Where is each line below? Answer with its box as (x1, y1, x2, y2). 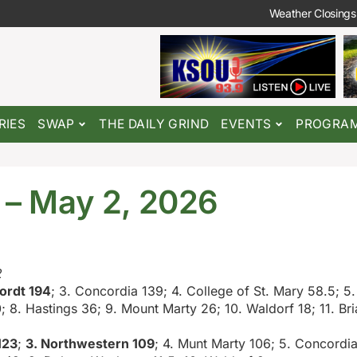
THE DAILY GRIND (99, 116, 210, 132)
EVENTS (221, 116, 272, 132)
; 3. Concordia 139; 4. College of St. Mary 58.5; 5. (51, 283, 355, 300)
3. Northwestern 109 (25, 335, 155, 352)
